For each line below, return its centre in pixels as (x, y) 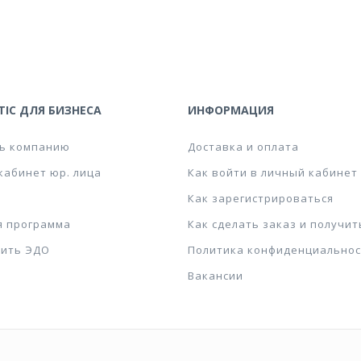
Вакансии (216, 276)
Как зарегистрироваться (261, 198)
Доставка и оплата (243, 147)
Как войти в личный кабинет (273, 172)
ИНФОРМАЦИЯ (231, 110)
